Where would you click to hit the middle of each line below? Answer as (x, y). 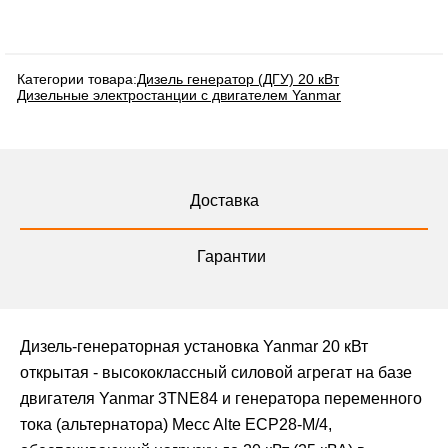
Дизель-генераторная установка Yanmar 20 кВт (194, 347)
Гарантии (231, 257)
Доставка (224, 201)
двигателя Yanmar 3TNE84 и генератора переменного (221, 399)
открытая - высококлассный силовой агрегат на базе (216, 373)
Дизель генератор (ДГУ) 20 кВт (238, 79)
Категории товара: (77, 79)
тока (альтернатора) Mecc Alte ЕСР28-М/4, (176, 425)
